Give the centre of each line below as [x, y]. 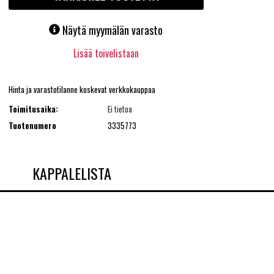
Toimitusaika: [33, 109]
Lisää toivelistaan [106, 54]
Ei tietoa [120, 109]
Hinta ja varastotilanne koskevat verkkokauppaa [82, 89]
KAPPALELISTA [72, 173]
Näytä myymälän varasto [113, 30]
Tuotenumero [32, 125]
